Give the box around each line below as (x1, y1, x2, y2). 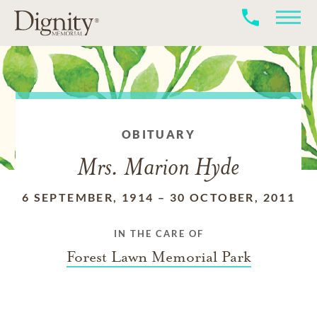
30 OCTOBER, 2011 (169, 190, 296, 204)
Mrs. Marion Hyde (77, 156, 240, 181)
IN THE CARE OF (113, 228, 204, 239)
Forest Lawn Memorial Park (66, 248, 251, 266)
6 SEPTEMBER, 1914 (21, 190, 154, 204)
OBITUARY (121, 127, 196, 141)
